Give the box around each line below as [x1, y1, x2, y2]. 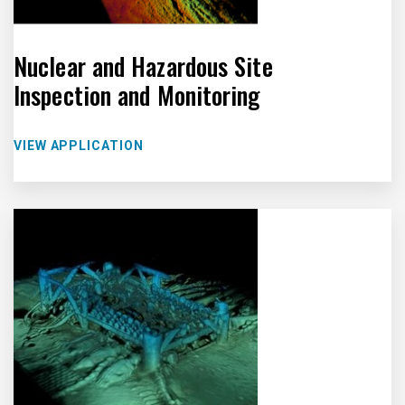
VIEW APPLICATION [14, 138, 144, 153]
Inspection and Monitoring [14, 77, 260, 113]
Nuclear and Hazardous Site [14, 48, 273, 84]
